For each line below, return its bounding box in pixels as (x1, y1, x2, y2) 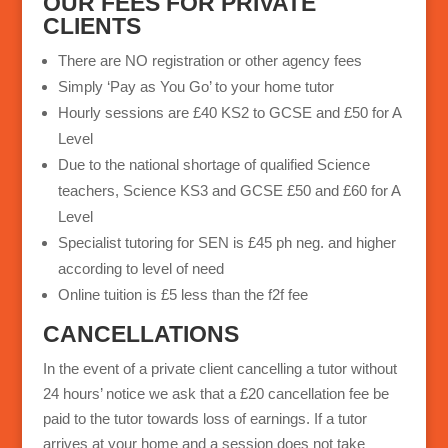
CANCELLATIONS (42, 321, 239, 348)
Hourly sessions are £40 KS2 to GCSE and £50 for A (57, 104, 401, 122)
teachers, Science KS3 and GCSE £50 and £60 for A (57, 182, 400, 200)
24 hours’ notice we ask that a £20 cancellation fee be (42, 385, 389, 403)
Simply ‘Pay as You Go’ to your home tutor (57, 78, 334, 96)
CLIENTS (42, 13, 141, 40)
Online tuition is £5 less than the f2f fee (57, 286, 308, 304)
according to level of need (57, 260, 224, 278)
